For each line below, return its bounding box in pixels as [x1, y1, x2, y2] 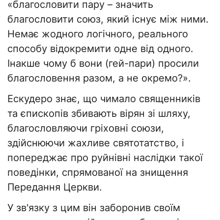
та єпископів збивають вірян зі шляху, [7, 108, 191, 120]
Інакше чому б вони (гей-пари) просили [7, 57, 199, 70]
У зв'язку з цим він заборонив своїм [7, 202, 180, 214]
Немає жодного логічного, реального [7, 28, 188, 40]
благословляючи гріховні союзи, [7, 122, 164, 135]
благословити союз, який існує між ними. [7, 13, 209, 26]
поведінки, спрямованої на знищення [7, 166, 188, 179]
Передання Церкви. [7, 181, 102, 193]
